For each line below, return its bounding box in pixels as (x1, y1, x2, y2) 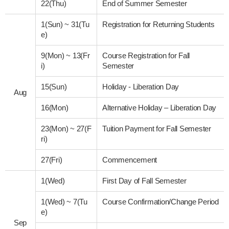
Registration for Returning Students (102, 19, 215, 29)
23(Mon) (41, 124, 71, 133)
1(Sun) (41, 19, 65, 29)
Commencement (102, 155, 157, 164)
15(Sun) (41, 82, 67, 91)
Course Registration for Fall (102, 51, 190, 60)
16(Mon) (41, 103, 68, 112)
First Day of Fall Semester (102, 176, 187, 185)
